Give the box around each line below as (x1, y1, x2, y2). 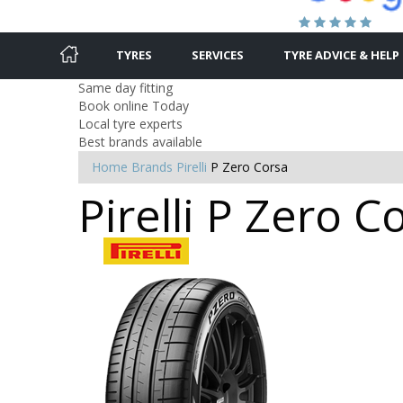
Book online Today (78, 96, 189, 114)
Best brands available (78, 132, 202, 150)
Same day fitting (78, 78, 173, 96)
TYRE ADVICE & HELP (283, 46, 399, 63)
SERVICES (192, 46, 244, 63)
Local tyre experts (78, 114, 183, 132)
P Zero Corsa (210, 157, 288, 175)
